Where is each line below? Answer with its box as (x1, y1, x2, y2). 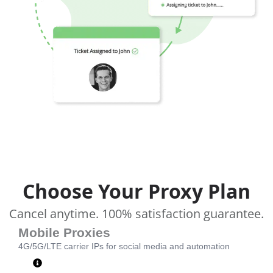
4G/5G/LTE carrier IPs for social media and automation (18, 241, 230, 252)
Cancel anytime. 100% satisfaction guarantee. (9, 205, 264, 222)
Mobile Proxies (18, 225, 110, 240)
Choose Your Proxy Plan (23, 178, 250, 205)
